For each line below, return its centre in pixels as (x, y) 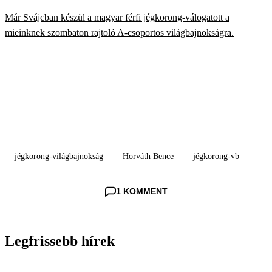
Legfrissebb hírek (60, 241)
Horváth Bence (148, 157)
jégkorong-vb (216, 157)
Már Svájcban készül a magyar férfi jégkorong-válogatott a (117, 18)
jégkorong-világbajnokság (59, 157)
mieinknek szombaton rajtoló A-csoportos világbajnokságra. (119, 33)
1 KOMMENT (141, 192)
